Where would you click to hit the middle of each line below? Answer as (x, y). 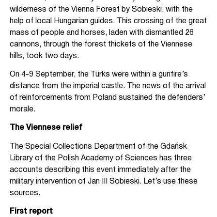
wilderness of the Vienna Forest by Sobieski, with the (101, 9)
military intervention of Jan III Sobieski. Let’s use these (104, 181)
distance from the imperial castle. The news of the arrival (108, 86)
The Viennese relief (46, 128)
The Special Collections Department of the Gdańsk (98, 147)
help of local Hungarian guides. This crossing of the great (108, 21)
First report (31, 212)
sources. (25, 193)
